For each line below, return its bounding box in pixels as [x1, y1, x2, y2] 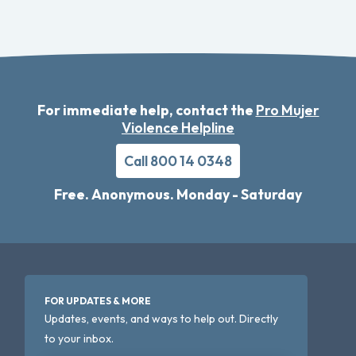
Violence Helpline [122, 118, 234, 137]
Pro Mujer [255, 101, 319, 120]
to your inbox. [44, 331, 114, 346]
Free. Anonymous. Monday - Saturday [54, 185, 302, 204]
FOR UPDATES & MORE [44, 295, 152, 308]
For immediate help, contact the [37, 101, 256, 120]
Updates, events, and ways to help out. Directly [44, 311, 279, 327]
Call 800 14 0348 [124, 152, 232, 171]
